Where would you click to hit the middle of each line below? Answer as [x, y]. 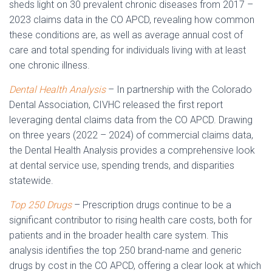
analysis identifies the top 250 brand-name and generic [125, 250]
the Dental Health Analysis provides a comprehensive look [132, 150]
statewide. [31, 181]
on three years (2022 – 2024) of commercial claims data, [131, 135]
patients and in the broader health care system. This [119, 235]
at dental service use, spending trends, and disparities [122, 165]
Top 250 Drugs [40, 205]
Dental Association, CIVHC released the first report [116, 105]
